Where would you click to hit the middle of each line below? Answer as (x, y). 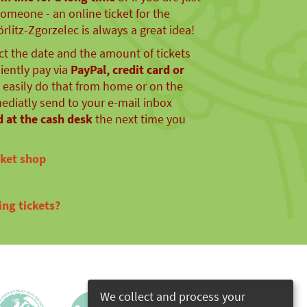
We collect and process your (173, 296)
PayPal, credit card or (126, 70)
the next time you (139, 119)
